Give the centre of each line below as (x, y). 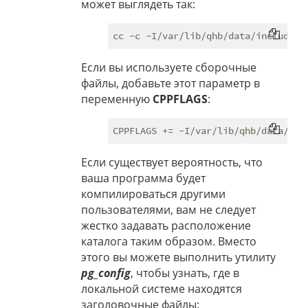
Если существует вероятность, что (172, 163)
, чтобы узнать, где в (185, 273)
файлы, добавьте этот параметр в (170, 84)
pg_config (106, 273)
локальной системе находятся (162, 289)
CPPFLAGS (180, 99)
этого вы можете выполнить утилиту (178, 257)
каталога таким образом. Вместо (169, 242)
